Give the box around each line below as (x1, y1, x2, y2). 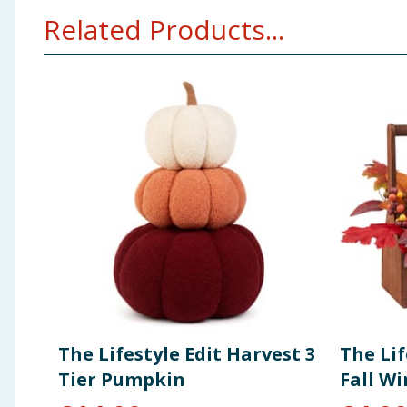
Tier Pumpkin (58, 367, 185, 392)
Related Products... (44, 11, 284, 48)
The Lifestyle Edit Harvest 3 (58, 342, 315, 367)
